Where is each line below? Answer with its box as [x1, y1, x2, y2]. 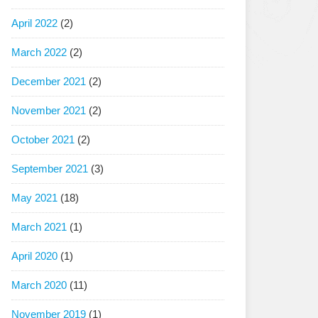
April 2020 [11, 250, 57, 262]
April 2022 [11, 17, 57, 29]
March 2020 [11, 279, 67, 291]
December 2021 [11, 75, 86, 87]
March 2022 [11, 46, 67, 58]
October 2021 [11, 133, 75, 146]
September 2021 [11, 163, 88, 175]
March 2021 [11, 221, 67, 233]
